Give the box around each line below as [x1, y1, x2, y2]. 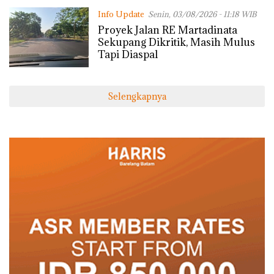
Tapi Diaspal [97, 47, 158, 61]
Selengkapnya [108, 91, 166, 103]
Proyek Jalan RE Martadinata [97, 23, 237, 37]
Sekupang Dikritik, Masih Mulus [97, 35, 255, 49]
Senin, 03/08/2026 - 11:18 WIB [147, 9, 256, 19]
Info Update [97, 8, 144, 20]
